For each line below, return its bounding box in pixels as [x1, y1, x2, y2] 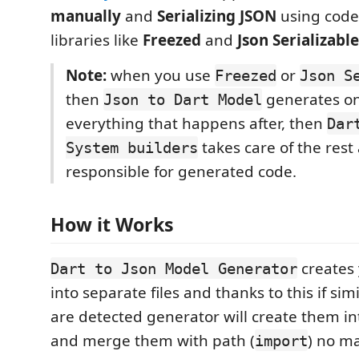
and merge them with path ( [50, 329, 255, 351]
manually [50, 6, 121, 26]
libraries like [50, 30, 143, 50]
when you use [107, 65, 215, 86]
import [255, 331, 308, 349]
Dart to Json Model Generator [50, 259, 297, 277]
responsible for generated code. [66, 161, 296, 182]
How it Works [50, 211, 174, 237]
